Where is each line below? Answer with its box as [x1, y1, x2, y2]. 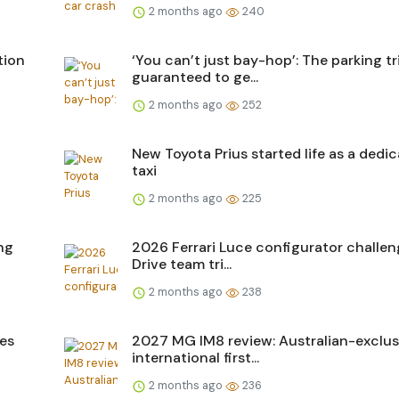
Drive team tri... [132, 254, 232, 273]
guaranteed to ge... [132, 67, 258, 86]
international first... [132, 347, 259, 367]
